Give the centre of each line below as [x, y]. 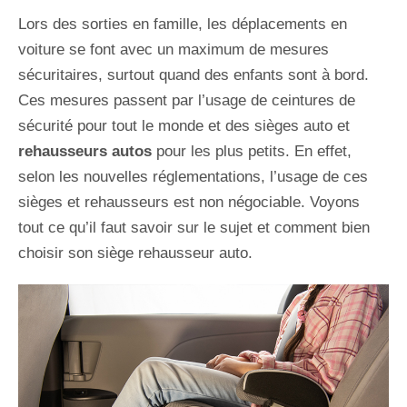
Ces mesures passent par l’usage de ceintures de [187, 101]
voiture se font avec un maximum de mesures [174, 50]
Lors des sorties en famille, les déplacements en [183, 25]
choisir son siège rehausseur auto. [135, 253]
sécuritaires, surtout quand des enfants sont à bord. [194, 75]
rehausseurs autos [85, 152]
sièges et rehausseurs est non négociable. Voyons [189, 203]
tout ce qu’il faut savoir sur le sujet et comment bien [194, 228]
